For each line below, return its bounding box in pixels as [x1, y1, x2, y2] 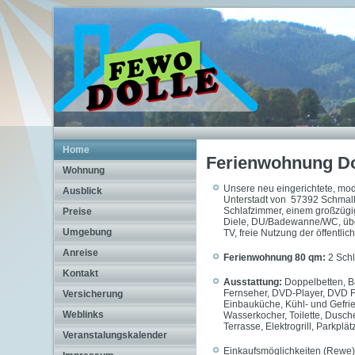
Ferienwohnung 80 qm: [223, 252, 326, 263]
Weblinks [63, 309, 105, 320]
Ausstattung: [223, 277, 283, 288]
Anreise [63, 247, 99, 258]
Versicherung [63, 288, 124, 300]
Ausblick [63, 185, 103, 197]
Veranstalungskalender [63, 330, 168, 341]
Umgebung [63, 227, 113, 238]
